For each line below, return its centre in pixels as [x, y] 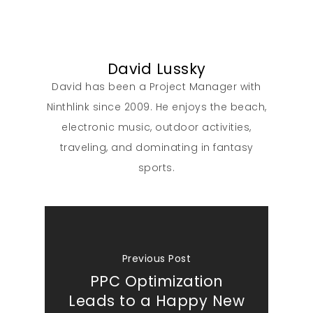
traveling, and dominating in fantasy [156, 148]
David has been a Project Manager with [156, 87]
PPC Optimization [156, 281]
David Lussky [156, 69]
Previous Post [156, 258]
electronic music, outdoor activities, [156, 128]
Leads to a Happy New [156, 300]
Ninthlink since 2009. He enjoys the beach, [156, 107]
